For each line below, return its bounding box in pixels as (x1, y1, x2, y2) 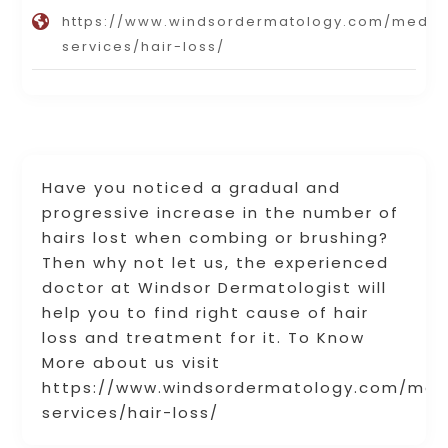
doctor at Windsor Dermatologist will (42, 277, 388, 299)
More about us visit (42, 352, 222, 374)
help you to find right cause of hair (42, 302, 370, 324)
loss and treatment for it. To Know (42, 327, 366, 349)
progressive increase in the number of (42, 202, 400, 224)
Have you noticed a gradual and (42, 177, 342, 199)
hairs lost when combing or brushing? (42, 227, 390, 249)
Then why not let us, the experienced (42, 252, 390, 274)
